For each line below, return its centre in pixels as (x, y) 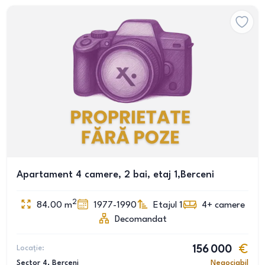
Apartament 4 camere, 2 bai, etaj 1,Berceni (115, 175)
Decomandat (141, 219)
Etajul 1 (168, 205)
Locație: (30, 248)
